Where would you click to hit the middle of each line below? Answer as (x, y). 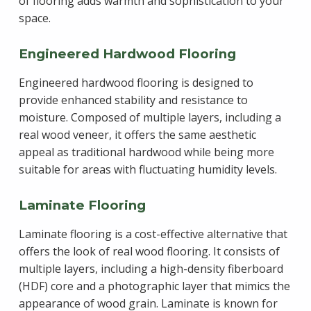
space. (34, 18)
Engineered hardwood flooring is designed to (136, 82)
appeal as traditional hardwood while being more (146, 152)
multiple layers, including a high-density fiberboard (151, 268)
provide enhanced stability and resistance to (133, 100)
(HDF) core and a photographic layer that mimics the (154, 286)
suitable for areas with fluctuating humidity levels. (148, 169)
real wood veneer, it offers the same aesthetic (137, 134)
